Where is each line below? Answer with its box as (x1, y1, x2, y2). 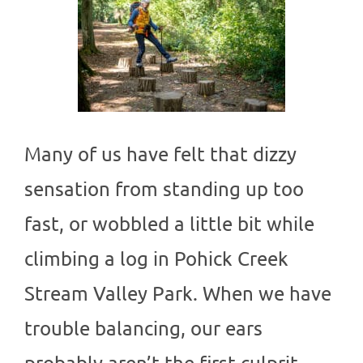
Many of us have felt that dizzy (24, 142, 297, 166)
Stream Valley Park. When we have (24, 281, 331, 305)
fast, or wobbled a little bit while (24, 211, 314, 236)
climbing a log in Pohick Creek (24, 246, 288, 271)
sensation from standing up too (24, 177, 304, 201)
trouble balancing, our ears (24, 316, 263, 340)
